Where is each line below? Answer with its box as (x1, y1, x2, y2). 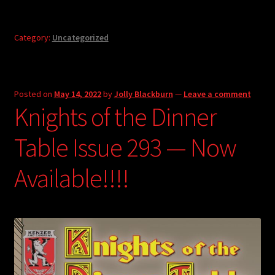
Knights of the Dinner (14, 101, 217, 133)
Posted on (14, 88, 54, 99)
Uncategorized (52, 32, 109, 44)
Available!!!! (14, 162, 129, 194)
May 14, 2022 (53, 88, 101, 99)
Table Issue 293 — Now (14, 131, 236, 163)
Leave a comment (183, 88, 251, 99)
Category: (14, 32, 52, 44)
